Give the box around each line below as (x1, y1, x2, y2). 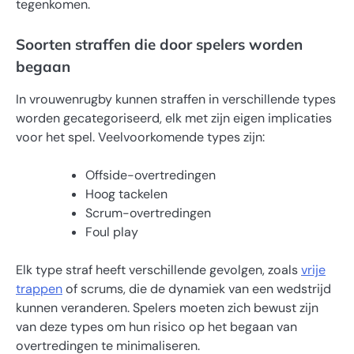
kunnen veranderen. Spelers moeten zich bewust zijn (16, 299, 318, 317)
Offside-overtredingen (85, 167, 216, 184)
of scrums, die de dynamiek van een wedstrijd (62, 281, 331, 298)
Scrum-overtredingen (85, 205, 211, 222)
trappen (16, 281, 62, 298)
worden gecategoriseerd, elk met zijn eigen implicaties (16, 109, 332, 126)
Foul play (85, 224, 138, 241)
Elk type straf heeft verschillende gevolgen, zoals (16, 262, 301, 279)
